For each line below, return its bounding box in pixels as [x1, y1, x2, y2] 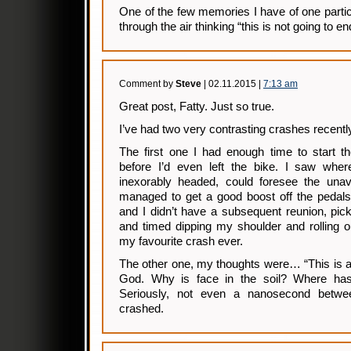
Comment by [119, 78, 175, 89]
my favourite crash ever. [119, 235, 243, 248]
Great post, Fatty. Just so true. [119, 100, 274, 113]
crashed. [119, 302, 164, 315]
